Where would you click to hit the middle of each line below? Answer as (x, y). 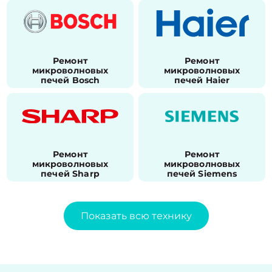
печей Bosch (70, 80)
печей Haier (202, 80)
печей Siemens (202, 174)
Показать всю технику (136, 216)
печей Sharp (70, 174)
